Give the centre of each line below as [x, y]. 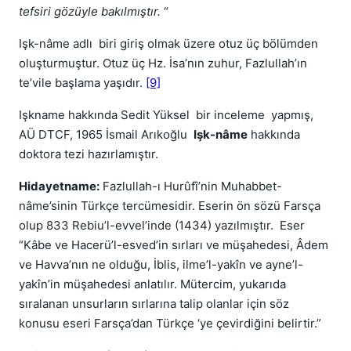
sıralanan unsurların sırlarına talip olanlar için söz [154, 304]
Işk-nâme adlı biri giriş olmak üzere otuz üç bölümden [168, 43]
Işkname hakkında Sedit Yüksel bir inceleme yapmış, [166, 115]
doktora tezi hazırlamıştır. [89, 154]
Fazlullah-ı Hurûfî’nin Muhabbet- [191, 186]
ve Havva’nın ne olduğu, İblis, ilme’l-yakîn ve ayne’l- [161, 264]
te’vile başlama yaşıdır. [82, 83]
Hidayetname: [59, 186]
